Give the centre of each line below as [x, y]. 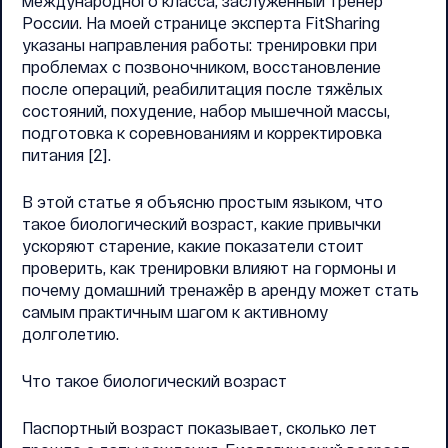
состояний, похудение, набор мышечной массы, [206, 110]
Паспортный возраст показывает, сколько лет [199, 427]
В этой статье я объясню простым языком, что [202, 201]
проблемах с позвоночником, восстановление [201, 66]
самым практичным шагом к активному [175, 311]
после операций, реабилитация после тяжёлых [202, 88]
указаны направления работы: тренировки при [199, 44]
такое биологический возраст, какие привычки [201, 223]
